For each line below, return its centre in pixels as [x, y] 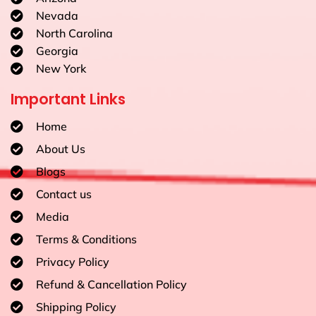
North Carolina [74, 34]
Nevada [57, 16]
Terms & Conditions [86, 239]
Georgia [57, 51]
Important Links [68, 99]
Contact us [63, 194]
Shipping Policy [76, 307]
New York [61, 69]
